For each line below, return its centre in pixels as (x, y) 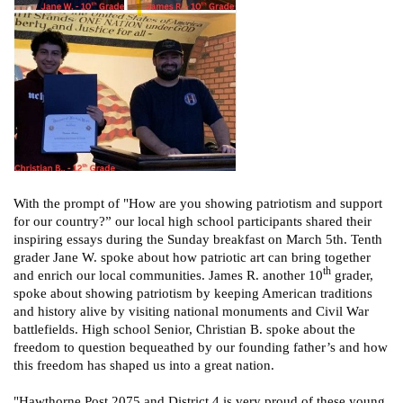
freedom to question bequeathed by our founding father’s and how (201, 347)
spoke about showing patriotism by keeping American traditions (193, 293)
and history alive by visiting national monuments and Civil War (191, 311)
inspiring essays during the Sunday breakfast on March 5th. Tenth (198, 239)
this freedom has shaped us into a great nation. (144, 365)
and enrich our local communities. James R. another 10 (168, 275)
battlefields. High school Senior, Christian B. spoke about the (184, 329)
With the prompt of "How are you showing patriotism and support (198, 203)
